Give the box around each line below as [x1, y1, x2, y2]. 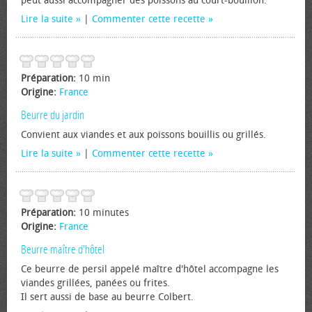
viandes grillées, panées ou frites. [21, 277, 170, 289]
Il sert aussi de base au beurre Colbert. [21, 291, 194, 303]
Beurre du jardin [21, 108, 84, 122]
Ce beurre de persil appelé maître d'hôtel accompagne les [21, 263, 279, 275]
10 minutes [79, 207, 129, 219]
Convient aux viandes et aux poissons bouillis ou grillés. [21, 129, 266, 141]
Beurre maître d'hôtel [21, 242, 104, 256]
